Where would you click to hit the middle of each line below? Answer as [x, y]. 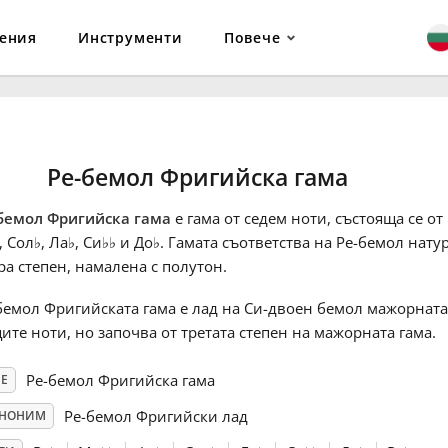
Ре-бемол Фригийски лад [155, 416]
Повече [252, 37]
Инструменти [130, 37]
